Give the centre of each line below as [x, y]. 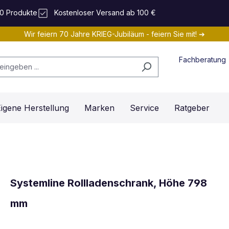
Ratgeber [192, 108]
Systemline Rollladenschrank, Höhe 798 [109, 183]
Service [144, 108]
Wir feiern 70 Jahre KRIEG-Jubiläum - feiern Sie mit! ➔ [114, 34]
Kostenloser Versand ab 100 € [105, 13]
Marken [99, 108]
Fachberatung [203, 59]
